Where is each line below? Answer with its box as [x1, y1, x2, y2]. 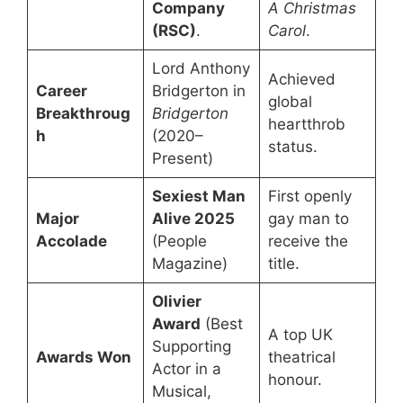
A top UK [267, 326, 333, 345]
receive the [267, 232, 348, 251]
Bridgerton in [151, 82, 246, 101]
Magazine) [151, 255, 228, 273]
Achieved [267, 70, 336, 89]
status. [267, 138, 318, 157]
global [267, 93, 312, 112]
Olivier [151, 292, 201, 311]
